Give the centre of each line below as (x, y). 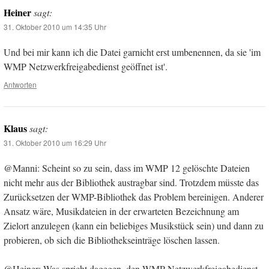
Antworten (20, 85)
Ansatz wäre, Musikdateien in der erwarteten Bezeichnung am (121, 211)
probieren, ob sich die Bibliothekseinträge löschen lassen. (112, 240)
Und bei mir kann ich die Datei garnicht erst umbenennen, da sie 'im (132, 52)
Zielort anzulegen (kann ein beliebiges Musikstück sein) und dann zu (134, 226)
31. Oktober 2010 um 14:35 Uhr (55, 27)
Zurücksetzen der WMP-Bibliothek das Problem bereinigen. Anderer (134, 197)
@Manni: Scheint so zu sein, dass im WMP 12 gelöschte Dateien (127, 168)
